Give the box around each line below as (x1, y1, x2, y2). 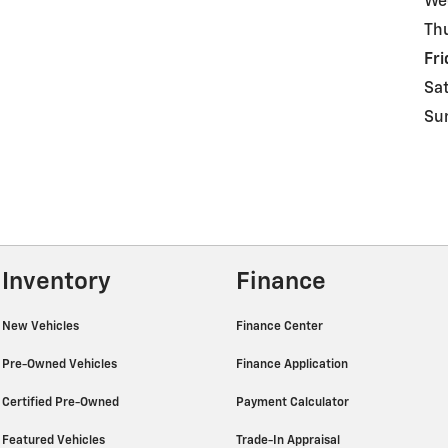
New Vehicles (2, 320, 82, 333)
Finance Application (236, 358, 351, 371)
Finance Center (236, 320, 326, 333)
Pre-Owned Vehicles (2, 358, 120, 371)
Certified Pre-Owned (2, 396, 122, 409)
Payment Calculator (236, 396, 352, 409)
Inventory (2, 270, 111, 294)
